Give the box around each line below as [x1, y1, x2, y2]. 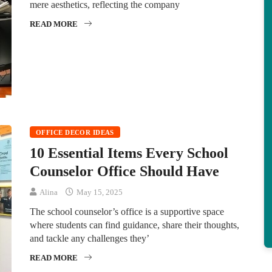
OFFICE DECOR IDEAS [36, 129, 114, 137]
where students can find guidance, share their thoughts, [30, 220, 239, 231]
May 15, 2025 [75, 188, 123, 197]
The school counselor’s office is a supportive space [30, 206, 224, 217]
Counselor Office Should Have [30, 163, 219, 180]
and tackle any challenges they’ [30, 233, 149, 244]
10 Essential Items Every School [30, 145, 228, 161]
